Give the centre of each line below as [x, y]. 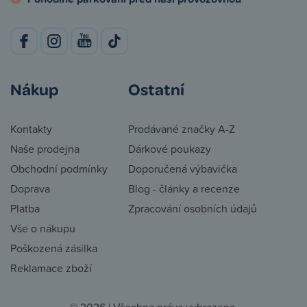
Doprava [30, 189]
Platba [25, 209]
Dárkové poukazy [170, 149]
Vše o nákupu [43, 229]
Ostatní [156, 89]
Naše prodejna [45, 149]
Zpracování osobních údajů [193, 209]
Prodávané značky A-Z [182, 129]
